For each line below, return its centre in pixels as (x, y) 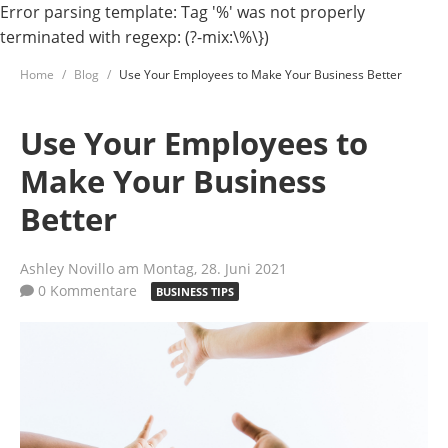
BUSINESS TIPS (195, 291)
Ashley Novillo (69, 268)
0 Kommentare (87, 290)
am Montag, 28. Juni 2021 (202, 268)
